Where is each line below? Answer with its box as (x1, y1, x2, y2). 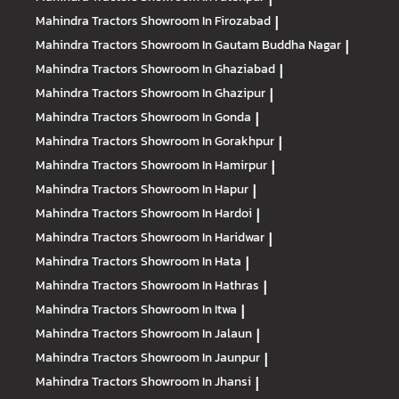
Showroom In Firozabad (141, 11, 271, 31)
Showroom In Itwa (141, 299, 237, 320)
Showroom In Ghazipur (141, 83, 265, 103)
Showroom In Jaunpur (141, 347, 260, 368)
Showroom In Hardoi (141, 203, 252, 224)
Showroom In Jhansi (141, 371, 251, 392)
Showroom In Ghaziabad (141, 59, 275, 79)
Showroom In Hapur (141, 179, 248, 199)
